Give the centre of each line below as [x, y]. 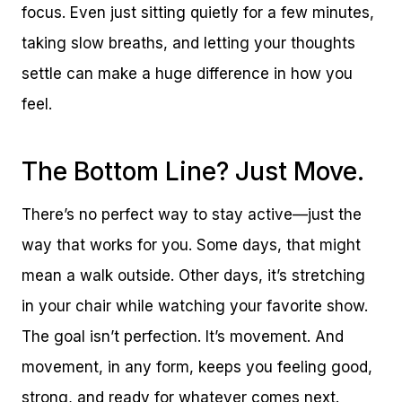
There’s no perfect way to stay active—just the [192, 214]
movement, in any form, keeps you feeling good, [197, 367]
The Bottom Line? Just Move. [193, 171]
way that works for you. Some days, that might [191, 245]
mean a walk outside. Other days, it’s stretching [193, 275]
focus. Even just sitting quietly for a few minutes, [198, 12]
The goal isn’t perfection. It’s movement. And [183, 336]
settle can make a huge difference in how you [187, 73]
